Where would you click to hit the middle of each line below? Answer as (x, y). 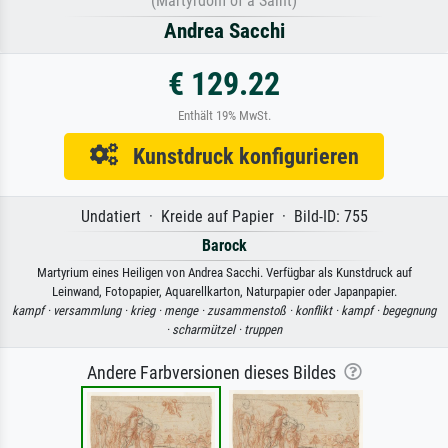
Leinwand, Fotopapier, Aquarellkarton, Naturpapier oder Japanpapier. (224, 291)
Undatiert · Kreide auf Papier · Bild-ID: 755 (224, 216)
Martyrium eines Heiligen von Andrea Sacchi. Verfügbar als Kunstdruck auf (224, 272)
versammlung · (91, 310)
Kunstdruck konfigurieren (238, 155)
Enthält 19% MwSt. (224, 115)
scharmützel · (208, 329)
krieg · (147, 310)
